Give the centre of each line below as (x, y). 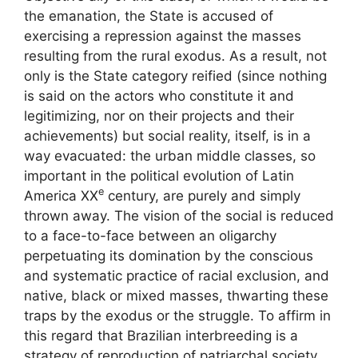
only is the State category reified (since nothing (175, 76)
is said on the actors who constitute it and (159, 96)
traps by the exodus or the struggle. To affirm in (177, 316)
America (52, 196)
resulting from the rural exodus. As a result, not (175, 56)
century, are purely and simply (202, 196)
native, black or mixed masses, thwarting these (176, 296)
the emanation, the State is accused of (149, 16)
